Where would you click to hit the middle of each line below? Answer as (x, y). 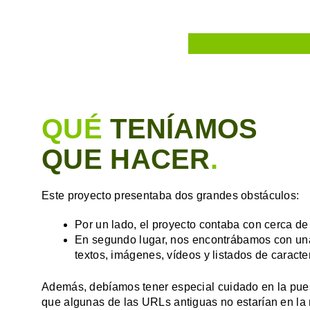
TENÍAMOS (184, 128)
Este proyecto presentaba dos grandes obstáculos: (171, 195)
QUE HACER (126, 159)
